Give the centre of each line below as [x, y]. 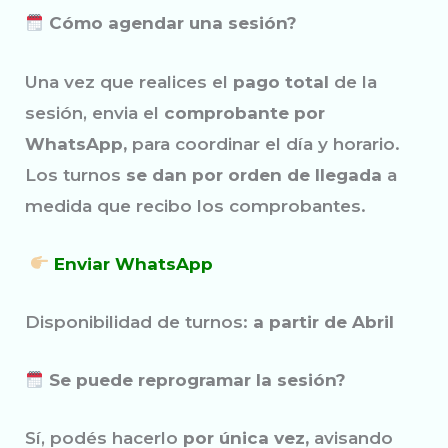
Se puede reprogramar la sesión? [195, 380]
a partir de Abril [323, 321]
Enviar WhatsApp [134, 263]
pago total [281, 81]
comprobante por [242, 112]
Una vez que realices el [129, 81]
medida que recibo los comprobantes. [195, 205]
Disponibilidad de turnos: [139, 321]
